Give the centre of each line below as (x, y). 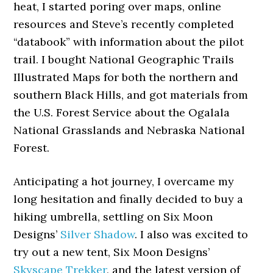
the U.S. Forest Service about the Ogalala (122, 112)
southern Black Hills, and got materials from (131, 94)
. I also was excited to (192, 234)
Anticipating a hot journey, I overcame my (124, 181)
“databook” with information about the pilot (129, 41)
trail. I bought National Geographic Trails (124, 59)
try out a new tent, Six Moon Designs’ (112, 252)
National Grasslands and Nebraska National (129, 130)
